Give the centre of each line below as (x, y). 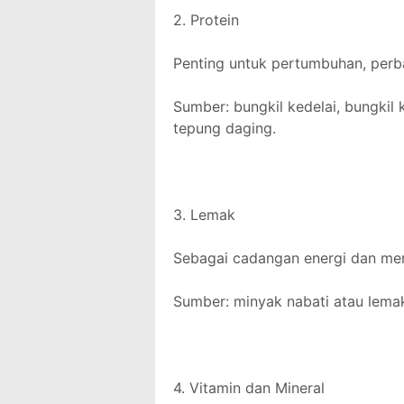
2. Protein (206, 20)
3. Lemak (204, 215)
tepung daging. (225, 128)
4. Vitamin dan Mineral (249, 388)
